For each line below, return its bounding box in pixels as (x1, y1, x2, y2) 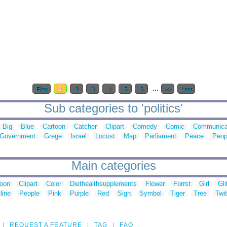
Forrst (173, 180, 191, 188)
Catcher (74, 123, 97, 131)
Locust (95, 132, 115, 140)
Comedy (133, 123, 157, 131)
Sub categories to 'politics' (44, 101, 183, 116)
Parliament (145, 132, 176, 140)
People (19, 190, 40, 198)
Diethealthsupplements (70, 180, 137, 188)
